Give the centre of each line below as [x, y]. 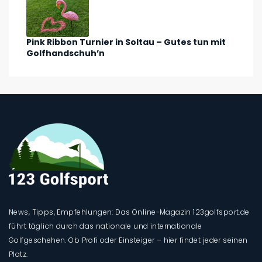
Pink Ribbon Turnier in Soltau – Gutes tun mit [126, 42]
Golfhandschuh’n [65, 53]
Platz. [18, 254]
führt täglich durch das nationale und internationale [106, 226]
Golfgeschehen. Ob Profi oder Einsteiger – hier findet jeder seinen [128, 240]
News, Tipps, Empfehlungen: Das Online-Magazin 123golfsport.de [129, 212]
